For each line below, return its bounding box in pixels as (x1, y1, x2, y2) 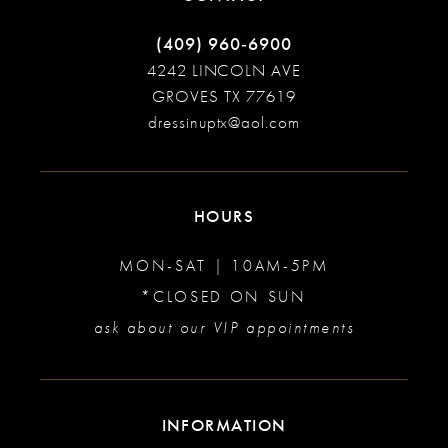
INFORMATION (161, 414, 287, 436)
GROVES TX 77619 (152, 86, 296, 108)
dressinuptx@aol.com (147, 112, 301, 134)
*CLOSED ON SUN (141, 287, 307, 308)
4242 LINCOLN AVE (146, 60, 302, 82)
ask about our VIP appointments (93, 318, 355, 339)
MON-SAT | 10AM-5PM (119, 256, 329, 277)
